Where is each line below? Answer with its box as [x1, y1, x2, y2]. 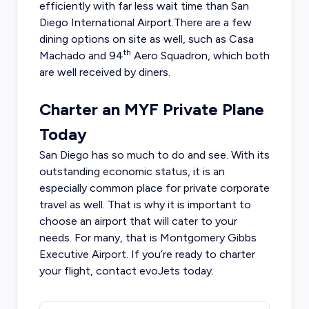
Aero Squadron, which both [130, 49, 270, 63]
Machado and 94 [39, 49, 123, 63]
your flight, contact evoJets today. [39, 264, 214, 278]
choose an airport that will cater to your [39, 215, 237, 228]
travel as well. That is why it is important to [39, 198, 251, 212]
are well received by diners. [39, 66, 170, 79]
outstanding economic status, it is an [39, 165, 225, 179]
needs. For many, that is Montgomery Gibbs [39, 231, 257, 245]
